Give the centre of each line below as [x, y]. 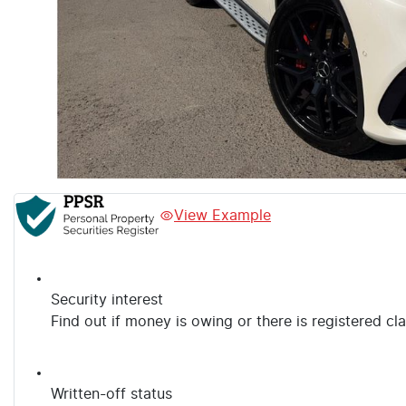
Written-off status [111, 394]
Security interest [107, 300]
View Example [222, 215]
